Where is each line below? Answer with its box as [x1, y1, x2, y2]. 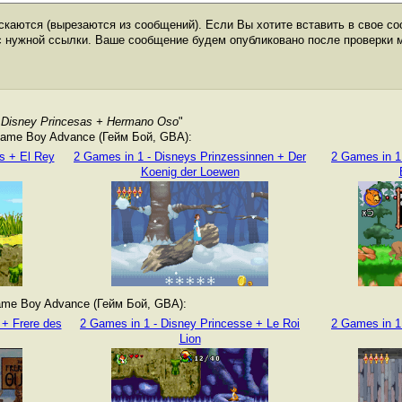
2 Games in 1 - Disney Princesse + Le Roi [80, 317, 300, 330]
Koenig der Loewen [140, 165, 240, 179]
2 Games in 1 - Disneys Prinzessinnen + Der [74, 150, 306, 163]
